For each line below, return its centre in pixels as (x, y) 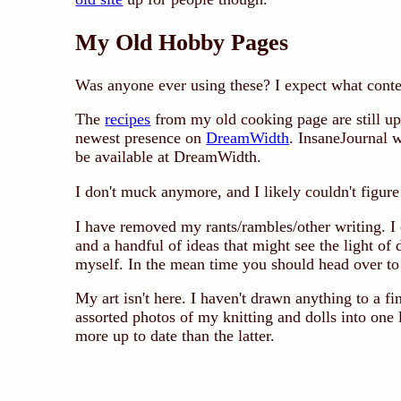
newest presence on (141, 138)
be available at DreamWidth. (169, 157)
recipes (128, 119)
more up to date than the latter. (175, 336)
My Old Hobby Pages (182, 42)
